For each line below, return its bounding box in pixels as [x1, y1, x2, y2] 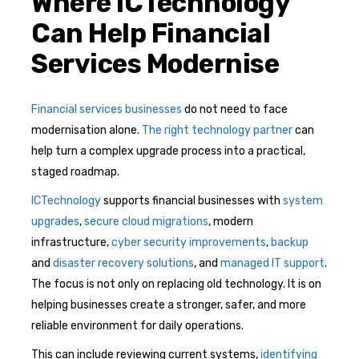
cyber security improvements [111, 235, 266, 249]
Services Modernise [31, 47, 280, 79]
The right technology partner [142, 123, 292, 137]
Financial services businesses [31, 102, 182, 116]
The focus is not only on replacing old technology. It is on [31, 276, 321, 291]
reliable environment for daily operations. [31, 318, 244, 333]
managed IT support [220, 256, 325, 270]
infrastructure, [31, 235, 111, 249]
